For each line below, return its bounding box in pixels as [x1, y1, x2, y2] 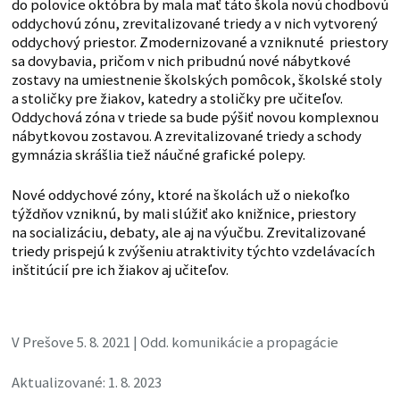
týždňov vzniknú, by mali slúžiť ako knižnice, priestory [11, 204, 356, 224]
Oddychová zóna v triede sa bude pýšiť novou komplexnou [11, 108, 379, 128]
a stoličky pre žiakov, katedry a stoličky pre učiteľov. [11, 89, 343, 109]
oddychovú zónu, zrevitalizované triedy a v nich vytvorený [11, 14, 378, 34]
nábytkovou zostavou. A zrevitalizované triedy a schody [11, 127, 362, 146]
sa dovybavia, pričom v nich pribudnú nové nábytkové [11, 52, 351, 71]
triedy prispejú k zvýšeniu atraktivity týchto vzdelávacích [11, 242, 375, 262]
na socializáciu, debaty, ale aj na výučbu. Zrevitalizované [11, 223, 366, 243]
